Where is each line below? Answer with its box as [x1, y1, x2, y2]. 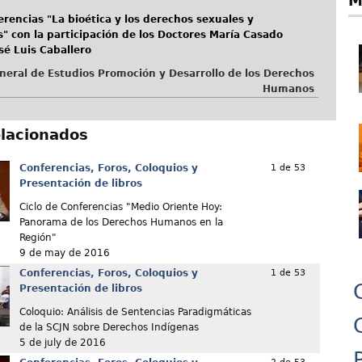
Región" [19, 232, 57, 244]
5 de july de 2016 [19, 337, 106, 349]
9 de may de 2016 [19, 247, 110, 259]
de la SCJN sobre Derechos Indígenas [19, 322, 199, 334]
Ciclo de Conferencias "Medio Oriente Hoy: [19, 201, 222, 213]
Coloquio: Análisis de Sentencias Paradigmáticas [19, 306, 251, 318]
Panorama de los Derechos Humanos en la [19, 217, 223, 229]
